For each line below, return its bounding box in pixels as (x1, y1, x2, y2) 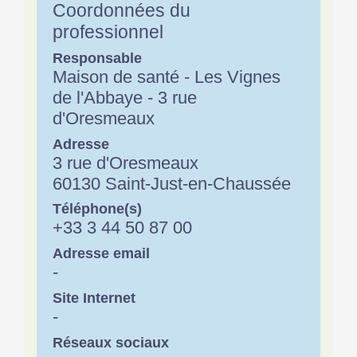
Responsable (53, 49, 143, 66)
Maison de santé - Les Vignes (53, 66, 281, 87)
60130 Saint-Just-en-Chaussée (53, 173, 292, 194)
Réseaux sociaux (53, 334, 170, 351)
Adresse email (53, 245, 151, 262)
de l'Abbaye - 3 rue (53, 87, 198, 108)
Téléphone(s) (53, 201, 143, 218)
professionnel (53, 22, 164, 43)
